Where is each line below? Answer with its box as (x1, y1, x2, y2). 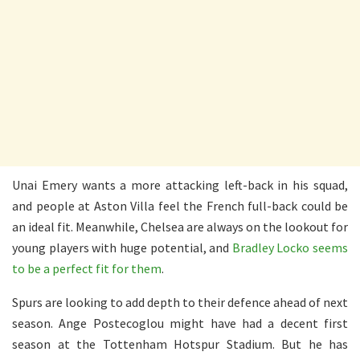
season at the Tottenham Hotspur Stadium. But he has (12, 335, 348, 352)
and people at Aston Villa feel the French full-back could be (12, 197, 348, 214)
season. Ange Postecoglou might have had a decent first (12, 314, 348, 331)
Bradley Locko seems (231, 239, 348, 256)
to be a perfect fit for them (12, 260, 162, 276)
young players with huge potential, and (12, 239, 232, 256)
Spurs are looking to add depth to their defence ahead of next (12, 293, 348, 310)
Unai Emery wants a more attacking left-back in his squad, (12, 176, 348, 193)
